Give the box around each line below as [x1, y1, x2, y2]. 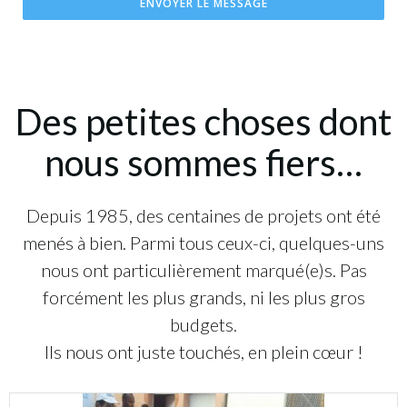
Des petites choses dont [15, 100, 392, 144]
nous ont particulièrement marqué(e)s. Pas [40, 259, 367, 282]
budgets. [170, 313, 237, 336]
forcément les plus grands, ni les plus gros [42, 286, 365, 309]
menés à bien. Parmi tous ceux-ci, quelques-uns [23, 232, 384, 254]
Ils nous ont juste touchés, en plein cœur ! [44, 341, 363, 363]
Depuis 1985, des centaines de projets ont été [26, 204, 381, 227]
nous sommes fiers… [45, 141, 362, 185]
